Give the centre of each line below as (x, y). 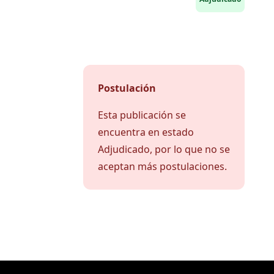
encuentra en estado (146, 132)
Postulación (127, 88)
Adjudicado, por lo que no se (164, 149)
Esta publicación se (142, 115)
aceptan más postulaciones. (162, 166)
